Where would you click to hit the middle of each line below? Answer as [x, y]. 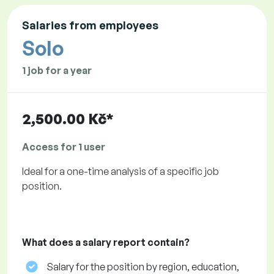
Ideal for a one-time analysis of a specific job [120, 172]
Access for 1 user [64, 147]
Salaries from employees [90, 25]
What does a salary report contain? [106, 243]
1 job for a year [57, 71]
